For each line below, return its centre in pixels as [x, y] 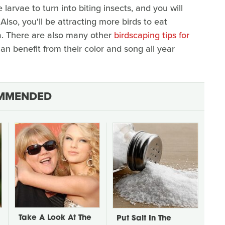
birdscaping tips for [152, 35]
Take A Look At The [55, 218]
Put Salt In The [144, 218]
